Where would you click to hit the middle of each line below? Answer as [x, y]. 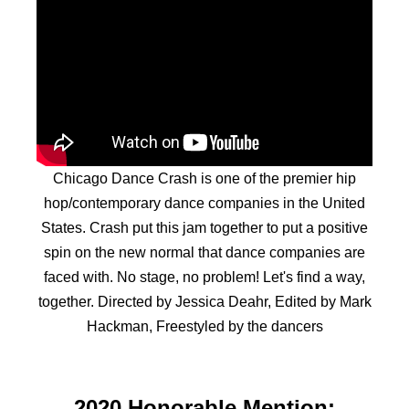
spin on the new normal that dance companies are [204, 252]
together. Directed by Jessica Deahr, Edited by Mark [204, 301]
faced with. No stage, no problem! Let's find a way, [204, 277]
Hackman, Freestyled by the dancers [204, 326]
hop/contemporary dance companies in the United [204, 203]
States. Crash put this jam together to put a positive [204, 227]
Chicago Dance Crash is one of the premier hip [204, 178]
